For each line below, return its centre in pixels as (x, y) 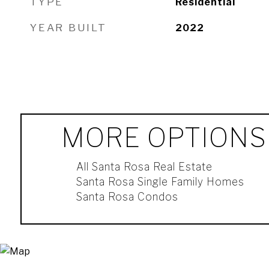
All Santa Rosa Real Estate (144, 167)
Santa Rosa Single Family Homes (160, 182)
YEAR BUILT (68, 28)
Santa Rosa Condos (127, 197)
